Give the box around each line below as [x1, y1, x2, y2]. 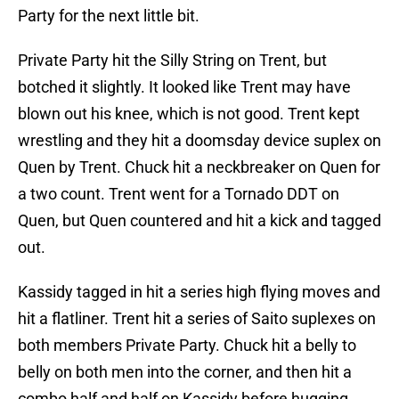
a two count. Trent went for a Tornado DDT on [18, 184, 339, 204]
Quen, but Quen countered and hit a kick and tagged [18, 211, 381, 231]
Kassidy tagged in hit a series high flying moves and [18, 282, 380, 302]
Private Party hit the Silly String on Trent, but [18, 51, 327, 70]
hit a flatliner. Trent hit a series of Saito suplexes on [18, 309, 376, 329]
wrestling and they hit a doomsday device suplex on [18, 131, 381, 151]
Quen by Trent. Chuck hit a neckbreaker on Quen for [18, 158, 380, 177]
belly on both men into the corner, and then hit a [18, 362, 352, 382]
